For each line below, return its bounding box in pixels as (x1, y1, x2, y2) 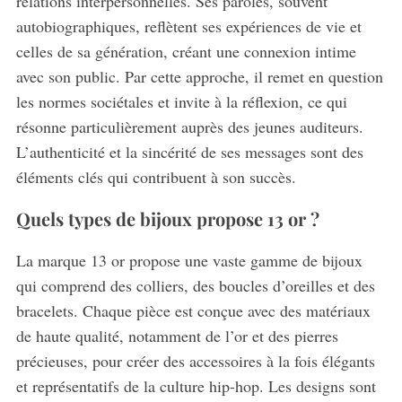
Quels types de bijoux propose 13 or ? (15, 206, 319, 232)
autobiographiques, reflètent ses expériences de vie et (15, 15, 362, 38)
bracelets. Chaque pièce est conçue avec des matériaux (15, 300, 371, 322)
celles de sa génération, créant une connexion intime (15, 40, 356, 63)
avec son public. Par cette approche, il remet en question (15, 66, 383, 88)
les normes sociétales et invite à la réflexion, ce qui (15, 91, 347, 113)
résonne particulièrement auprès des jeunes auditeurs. (15, 116, 363, 138)
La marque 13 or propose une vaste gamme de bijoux (15, 249, 363, 272)
